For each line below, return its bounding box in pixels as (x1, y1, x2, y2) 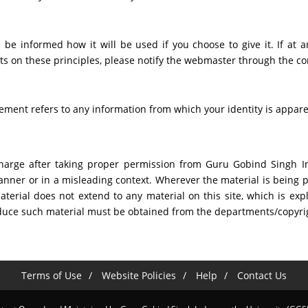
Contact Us (237, 269, 287, 282)
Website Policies (102, 269, 176, 282)
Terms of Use (21, 269, 82, 282)
